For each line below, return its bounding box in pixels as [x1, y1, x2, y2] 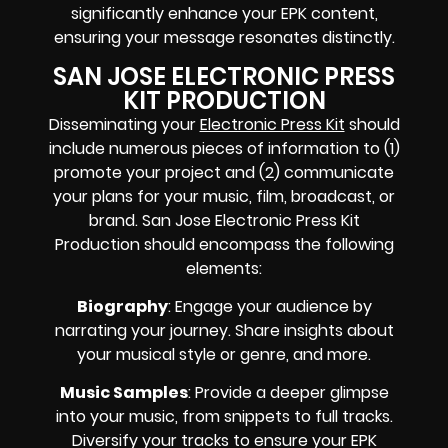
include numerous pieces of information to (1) [48, 136, 400, 160]
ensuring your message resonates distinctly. [53, 26, 395, 50]
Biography [76, 295, 168, 319]
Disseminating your [48, 112, 200, 136]
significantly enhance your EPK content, [70, 2, 378, 26]
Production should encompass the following [54, 232, 394, 256]
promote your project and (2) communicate [54, 160, 394, 184]
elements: [186, 256, 262, 280]
